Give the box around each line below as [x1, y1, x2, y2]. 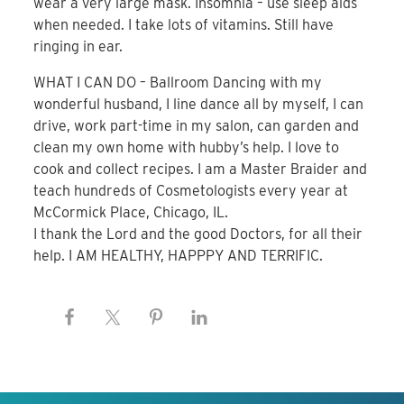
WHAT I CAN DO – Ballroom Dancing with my [33, 74, 323, 92]
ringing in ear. [33, 38, 124, 56]
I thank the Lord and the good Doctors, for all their [33, 225, 363, 243]
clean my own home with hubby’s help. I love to [33, 139, 340, 157]
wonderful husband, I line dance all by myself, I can [33, 96, 364, 114]
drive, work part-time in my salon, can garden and [33, 117, 360, 135]
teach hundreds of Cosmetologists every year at [33, 182, 349, 200]
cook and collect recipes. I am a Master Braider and [33, 161, 368, 179]
